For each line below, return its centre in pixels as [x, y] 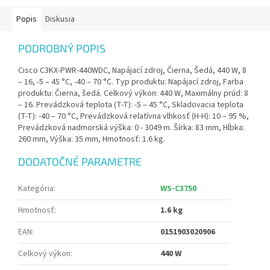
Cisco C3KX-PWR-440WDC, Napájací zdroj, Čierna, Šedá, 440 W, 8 [132, 71]
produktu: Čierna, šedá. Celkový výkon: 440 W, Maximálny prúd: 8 [133, 94]
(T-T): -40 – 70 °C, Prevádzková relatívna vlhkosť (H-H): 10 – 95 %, [133, 117]
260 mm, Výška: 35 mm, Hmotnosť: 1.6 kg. [92, 140]
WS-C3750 [178, 189]
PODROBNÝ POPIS [62, 49]
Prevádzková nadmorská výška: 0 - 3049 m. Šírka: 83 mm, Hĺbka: [131, 128]
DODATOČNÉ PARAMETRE [80, 162]
